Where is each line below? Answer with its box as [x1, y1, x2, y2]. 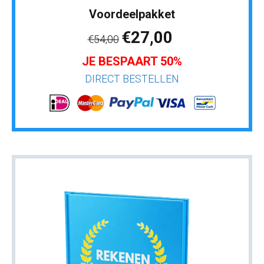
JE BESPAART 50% [82, 54, 182, 68]
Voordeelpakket [89, 6, 175, 21]
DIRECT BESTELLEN [85, 72, 179, 85]
